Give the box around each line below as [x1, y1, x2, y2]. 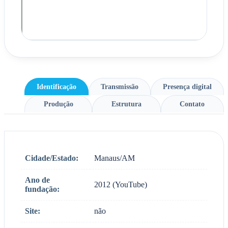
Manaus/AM [94, 153, 135, 162]
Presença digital [163, 82, 212, 91]
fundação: [25, 184, 60, 193]
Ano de [25, 175, 50, 184]
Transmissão [101, 82, 138, 91]
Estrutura [111, 99, 141, 108]
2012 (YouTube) [94, 180, 147, 189]
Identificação [37, 82, 76, 91]
